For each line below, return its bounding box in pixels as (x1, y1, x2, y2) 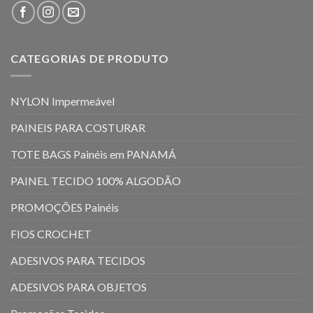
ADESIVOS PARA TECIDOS (10, 253, 145, 267)
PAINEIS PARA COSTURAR (10, 120, 145, 134)
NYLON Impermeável (10, 94, 115, 108)
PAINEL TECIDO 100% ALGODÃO (10, 173, 181, 187)
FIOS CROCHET (10, 226, 92, 240)
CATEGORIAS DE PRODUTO (10, 52, 169, 66)
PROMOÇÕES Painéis (10, 200, 119, 214)
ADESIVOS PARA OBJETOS (10, 279, 147, 293)
